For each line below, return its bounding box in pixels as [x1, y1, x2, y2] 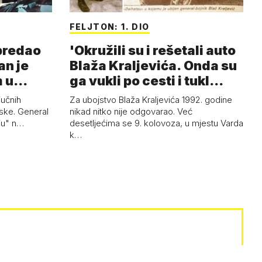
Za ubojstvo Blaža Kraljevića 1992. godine [69, 94, 232, 106]
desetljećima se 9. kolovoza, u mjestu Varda [69, 118, 243, 129]
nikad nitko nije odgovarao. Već [69, 106, 192, 118]
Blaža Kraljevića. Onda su [69, 58, 237, 74]
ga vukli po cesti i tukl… [69, 73, 223, 89]
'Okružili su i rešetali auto [69, 43, 236, 58]
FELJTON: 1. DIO [69, 22, 150, 32]
